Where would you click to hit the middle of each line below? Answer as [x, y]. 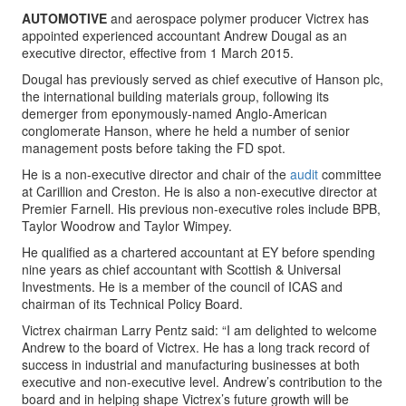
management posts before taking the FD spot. [154, 148]
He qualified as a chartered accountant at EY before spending [198, 252]
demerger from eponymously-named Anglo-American [174, 113]
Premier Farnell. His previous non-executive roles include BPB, [201, 208]
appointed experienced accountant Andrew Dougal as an [184, 35]
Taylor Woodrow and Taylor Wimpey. [127, 226]
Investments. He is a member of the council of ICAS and [182, 286]
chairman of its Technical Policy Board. [132, 304]
